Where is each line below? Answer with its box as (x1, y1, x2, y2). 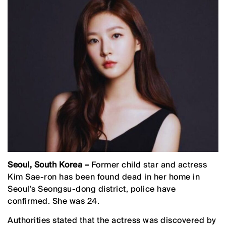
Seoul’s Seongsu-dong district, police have (8, 183, 176, 194)
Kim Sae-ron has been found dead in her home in (8, 171, 200, 182)
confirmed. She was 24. (8, 195, 99, 206)
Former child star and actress (91, 159, 207, 170)
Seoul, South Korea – (8, 159, 91, 170)
